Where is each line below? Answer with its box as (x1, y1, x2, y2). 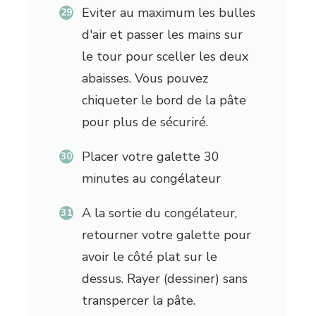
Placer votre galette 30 (81, 148, 219, 166)
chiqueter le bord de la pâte (81, 92, 246, 109)
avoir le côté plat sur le (81, 248, 217, 266)
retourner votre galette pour (81, 226, 251, 244)
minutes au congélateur (81, 170, 221, 188)
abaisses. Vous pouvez (81, 70, 208, 87)
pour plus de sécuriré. (81, 114, 208, 131)
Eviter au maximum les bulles (81, 4, 255, 22)
